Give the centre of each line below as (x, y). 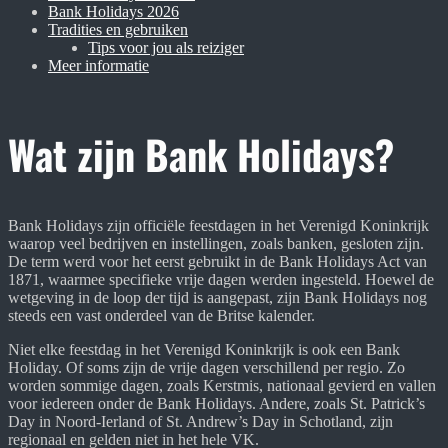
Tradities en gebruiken (118, 29)
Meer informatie (98, 65)
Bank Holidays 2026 (113, 11)
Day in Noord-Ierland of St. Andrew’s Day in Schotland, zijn (200, 422)
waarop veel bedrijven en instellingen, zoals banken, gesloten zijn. (216, 244)
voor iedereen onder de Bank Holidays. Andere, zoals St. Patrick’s (216, 404)
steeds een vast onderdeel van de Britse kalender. (161, 316)
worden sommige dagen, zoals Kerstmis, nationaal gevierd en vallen (222, 386)
